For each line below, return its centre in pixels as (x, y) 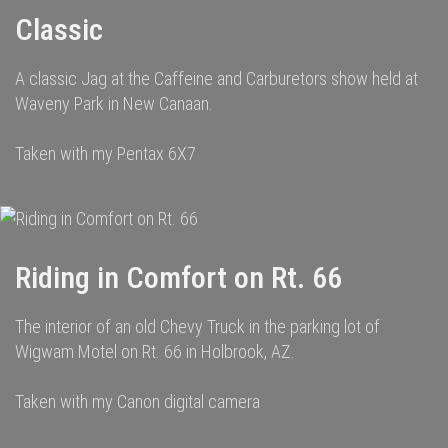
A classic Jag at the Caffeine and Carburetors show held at (216, 78)
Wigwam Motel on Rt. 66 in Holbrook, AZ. (155, 351)
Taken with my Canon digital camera (137, 401)
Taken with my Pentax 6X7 (107, 153)
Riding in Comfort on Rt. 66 (178, 277)
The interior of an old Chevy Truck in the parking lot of (197, 326)
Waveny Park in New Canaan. (114, 103)
